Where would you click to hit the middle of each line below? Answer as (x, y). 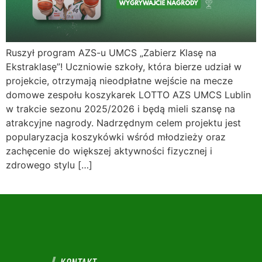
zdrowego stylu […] (49, 165)
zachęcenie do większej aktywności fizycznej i (109, 151)
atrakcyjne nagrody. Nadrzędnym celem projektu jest (123, 123)
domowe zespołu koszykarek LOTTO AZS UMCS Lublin (128, 95)
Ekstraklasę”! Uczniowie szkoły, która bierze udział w (124, 67)
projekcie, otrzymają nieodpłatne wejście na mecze (119, 81)
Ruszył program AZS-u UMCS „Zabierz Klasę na (111, 53)
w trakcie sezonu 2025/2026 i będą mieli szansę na (120, 109)
